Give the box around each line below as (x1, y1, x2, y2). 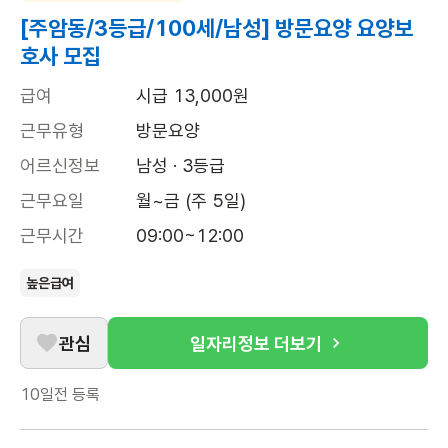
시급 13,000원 (136, 85, 249, 106)
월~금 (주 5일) (136, 190, 246, 211)
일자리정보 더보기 (190, 332, 322, 354)
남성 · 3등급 (136, 155, 225, 176)
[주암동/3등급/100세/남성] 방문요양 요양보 (20, 15, 413, 41)
